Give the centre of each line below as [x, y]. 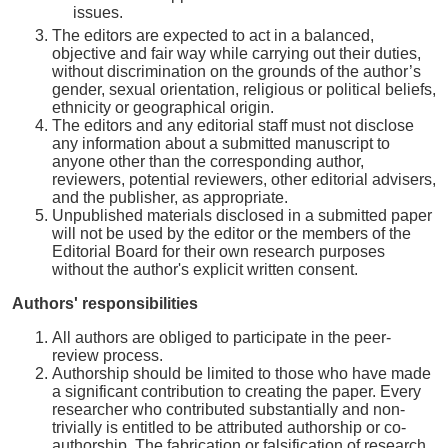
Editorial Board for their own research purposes [218, 251]
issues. [98, 12]
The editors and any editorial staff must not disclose [233, 125]
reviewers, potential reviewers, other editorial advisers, [244, 179]
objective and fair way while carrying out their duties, [236, 53]
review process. [107, 355]
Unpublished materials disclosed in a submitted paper [242, 215]
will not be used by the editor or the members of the [231, 233]
